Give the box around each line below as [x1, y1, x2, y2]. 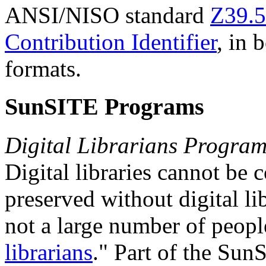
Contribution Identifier [5, 28, 217, 55]
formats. [5, 55, 81, 81]
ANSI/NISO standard [5, 2, 210, 28]
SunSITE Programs [5, 93, 204, 121]
